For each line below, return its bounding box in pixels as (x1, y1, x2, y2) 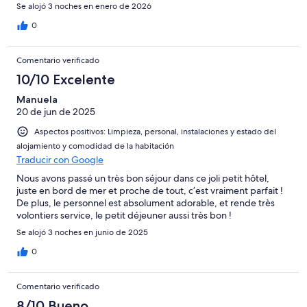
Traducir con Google (16, 153, 103, 166)
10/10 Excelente (16, 71, 115, 88)
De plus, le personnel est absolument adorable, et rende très (16, 196, 275, 209)
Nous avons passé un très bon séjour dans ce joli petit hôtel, (16, 171, 269, 184)
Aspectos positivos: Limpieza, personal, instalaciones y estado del (34, 125, 276, 137)
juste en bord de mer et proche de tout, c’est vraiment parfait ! (16, 184, 283, 197)
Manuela (16, 93, 58, 106)
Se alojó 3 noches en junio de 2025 (16, 226, 148, 238)
